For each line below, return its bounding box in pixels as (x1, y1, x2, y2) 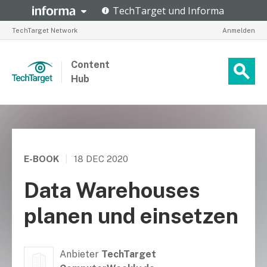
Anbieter (60, 249, 99, 260)
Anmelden (222, 26, 255, 34)
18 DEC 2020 (74, 154, 128, 164)
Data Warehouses (24, 178, 200, 203)
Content (71, 59, 110, 70)
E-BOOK (24, 154, 59, 164)
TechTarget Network (12, 26, 77, 34)
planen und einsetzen (24, 203, 238, 228)
